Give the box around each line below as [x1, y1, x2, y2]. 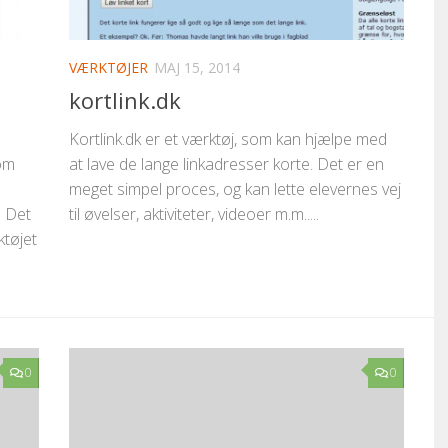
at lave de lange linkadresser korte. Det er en [69, 153, 384, 176]
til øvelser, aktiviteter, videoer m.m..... [69, 203, 319, 226]
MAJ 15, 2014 [154, 58, 240, 78]
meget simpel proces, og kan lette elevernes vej [69, 178, 401, 201]
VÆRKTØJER [69, 58, 148, 78]
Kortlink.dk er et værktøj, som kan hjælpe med [69, 128, 387, 151]
